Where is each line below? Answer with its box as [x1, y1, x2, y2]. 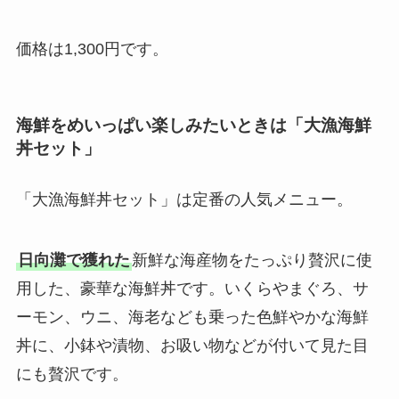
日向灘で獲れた [17, 250, 130, 269]
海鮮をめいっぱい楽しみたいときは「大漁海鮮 [15, 115, 371, 134]
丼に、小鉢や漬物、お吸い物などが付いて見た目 [15, 336, 369, 354]
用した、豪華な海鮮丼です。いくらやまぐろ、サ [15, 279, 369, 297]
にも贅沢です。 [15, 364, 128, 383]
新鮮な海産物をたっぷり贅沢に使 [131, 250, 372, 269]
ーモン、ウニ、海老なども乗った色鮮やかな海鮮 [15, 307, 369, 326]
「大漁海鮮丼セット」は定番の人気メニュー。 [15, 190, 353, 208]
